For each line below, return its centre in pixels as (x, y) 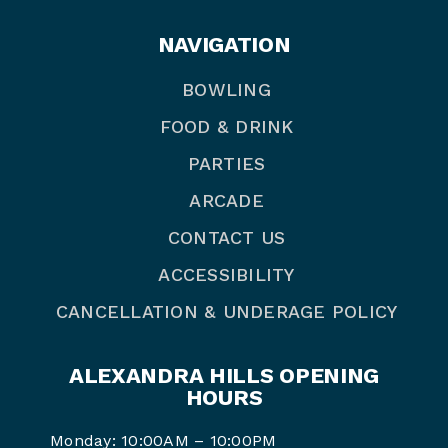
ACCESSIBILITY (226, 274)
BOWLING (226, 89)
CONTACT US (226, 237)
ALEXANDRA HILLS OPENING (224, 375)
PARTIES (226, 163)
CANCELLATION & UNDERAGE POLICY (226, 311)
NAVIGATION (224, 44)
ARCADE (226, 200)
